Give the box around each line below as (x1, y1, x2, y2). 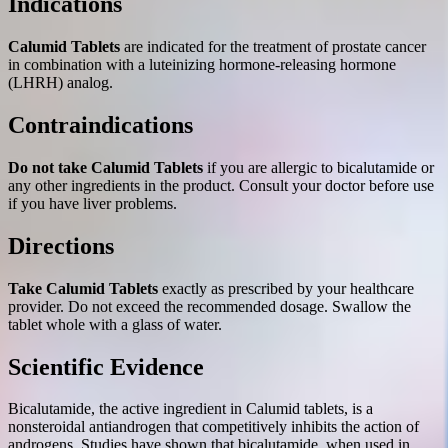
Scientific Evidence (8, 353, 204, 380)
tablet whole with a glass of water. (8, 315, 222, 333)
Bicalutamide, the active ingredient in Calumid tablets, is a (8, 400, 373, 418)
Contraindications (8, 111, 193, 138)
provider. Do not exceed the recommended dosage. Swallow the (8, 297, 411, 315)
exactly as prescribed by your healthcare (158, 279, 414, 297)
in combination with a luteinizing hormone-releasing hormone (8, 55, 396, 73)
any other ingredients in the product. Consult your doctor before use (8, 176, 434, 194)
